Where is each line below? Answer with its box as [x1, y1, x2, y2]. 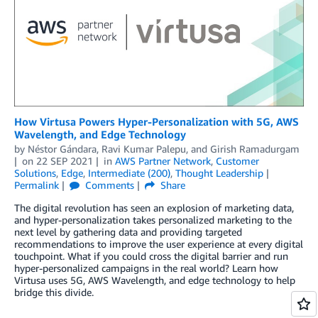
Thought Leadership [175, 167, 263, 180]
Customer [215, 155, 259, 168]
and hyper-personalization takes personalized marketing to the [14, 214, 292, 226]
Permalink [14, 179, 59, 192]
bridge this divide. [14, 286, 94, 299]
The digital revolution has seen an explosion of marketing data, [14, 202, 294, 214]
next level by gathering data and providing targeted [14, 226, 242, 238]
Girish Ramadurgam [210, 143, 300, 155]
